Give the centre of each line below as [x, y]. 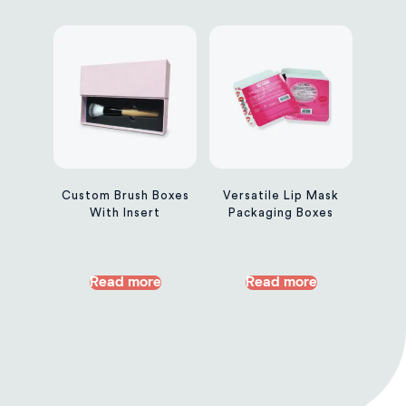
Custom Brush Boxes [125, 196]
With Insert [125, 213]
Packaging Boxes [281, 213]
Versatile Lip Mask [281, 196]
